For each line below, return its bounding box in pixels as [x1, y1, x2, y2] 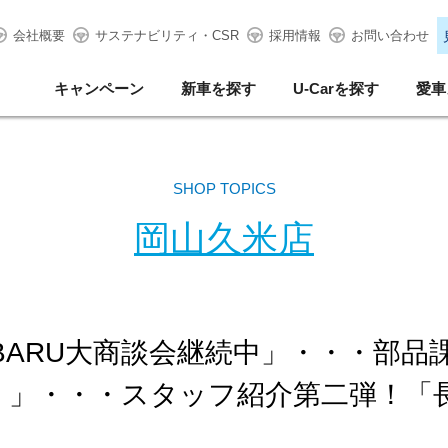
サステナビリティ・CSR [94, 28, 239, 43]
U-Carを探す [293, 80, 379, 97]
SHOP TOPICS [172, 180, 276, 197]
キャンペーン [54, 80, 144, 97]
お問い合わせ [350, 28, 429, 43]
